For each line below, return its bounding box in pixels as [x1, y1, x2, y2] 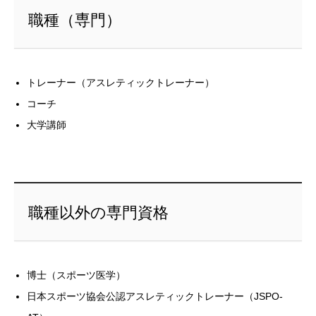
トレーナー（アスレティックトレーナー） [27, 77, 215, 89]
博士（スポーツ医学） [27, 269, 126, 281]
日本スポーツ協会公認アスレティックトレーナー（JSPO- [27, 291, 284, 303]
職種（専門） [28, 11, 121, 30]
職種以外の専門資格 [28, 204, 169, 222]
